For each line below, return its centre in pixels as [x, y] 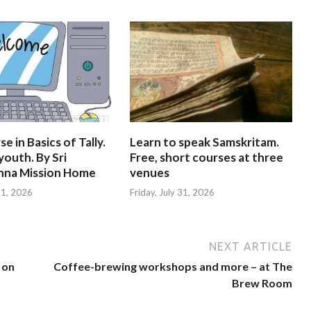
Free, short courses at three [206, 157]
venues [149, 172]
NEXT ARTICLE [251, 247]
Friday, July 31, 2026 [172, 193]
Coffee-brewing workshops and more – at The [173, 267]
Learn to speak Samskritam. [204, 142]
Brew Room [262, 283]
